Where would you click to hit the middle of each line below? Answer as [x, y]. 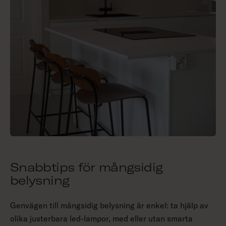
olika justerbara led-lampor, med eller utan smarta [101, 219]
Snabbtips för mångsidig [87, 167]
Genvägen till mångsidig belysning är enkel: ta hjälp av [109, 206]
